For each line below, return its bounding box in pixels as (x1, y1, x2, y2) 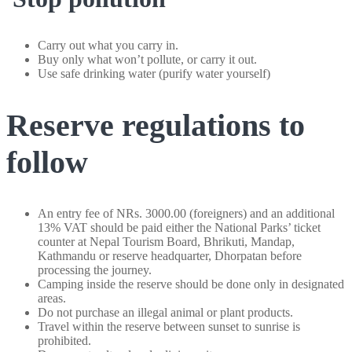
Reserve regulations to (6, 108, 305, 144)
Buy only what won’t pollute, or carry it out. (38, 52, 257, 66)
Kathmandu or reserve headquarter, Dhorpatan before (38, 249, 302, 263)
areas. (38, 291, 66, 306)
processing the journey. (38, 263, 152, 277)
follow (6, 145, 96, 181)
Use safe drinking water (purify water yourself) (38, 66, 270, 80)
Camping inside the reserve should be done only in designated (38, 277, 344, 291)
